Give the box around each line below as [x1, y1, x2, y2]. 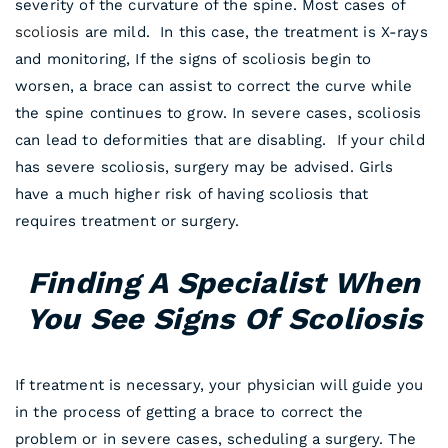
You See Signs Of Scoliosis [25, 300, 423, 336]
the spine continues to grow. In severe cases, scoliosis [15, 103, 422, 122]
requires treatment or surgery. [15, 211, 240, 230]
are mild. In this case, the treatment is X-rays [79, 22, 428, 41]
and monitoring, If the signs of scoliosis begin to [15, 49, 372, 68]
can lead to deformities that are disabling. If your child [15, 130, 425, 149]
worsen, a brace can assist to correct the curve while [15, 76, 412, 95]
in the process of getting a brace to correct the [15, 402, 364, 421]
